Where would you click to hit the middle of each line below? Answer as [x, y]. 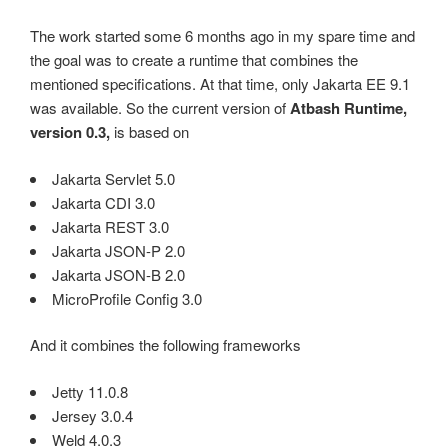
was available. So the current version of [160, 108]
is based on [149, 132]
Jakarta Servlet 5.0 [113, 178]
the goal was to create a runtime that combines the [194, 60]
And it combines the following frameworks [165, 345]
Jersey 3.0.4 [92, 415]
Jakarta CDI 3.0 [103, 202]
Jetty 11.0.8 [90, 391]
